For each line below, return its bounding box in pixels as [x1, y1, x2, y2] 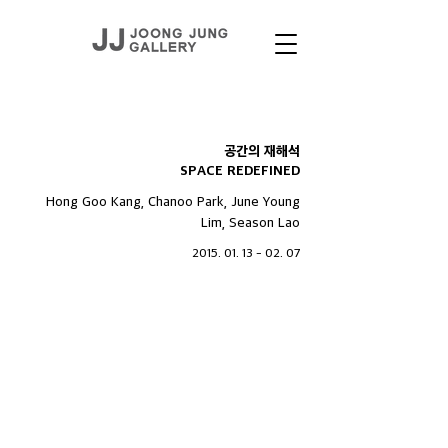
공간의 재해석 [224, 141, 300, 160]
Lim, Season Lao [201, 213, 300, 230]
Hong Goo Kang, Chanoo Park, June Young [46, 192, 300, 209]
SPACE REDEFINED [180, 161, 300, 180]
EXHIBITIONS [26, 92, 146, 120]
